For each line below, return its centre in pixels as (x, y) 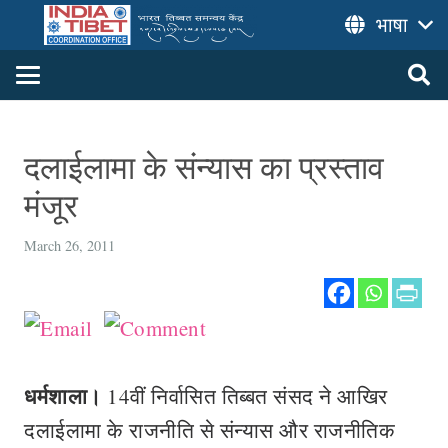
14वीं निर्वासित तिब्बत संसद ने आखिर (244, 396)
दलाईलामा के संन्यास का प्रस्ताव (204, 166)
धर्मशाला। (63, 396)
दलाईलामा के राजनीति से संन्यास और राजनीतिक (209, 430)
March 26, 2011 (69, 245)
